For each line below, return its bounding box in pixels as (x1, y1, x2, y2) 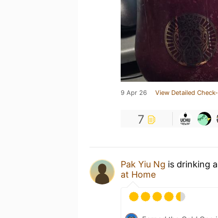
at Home (121, 169, 156, 180)
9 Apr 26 (121, 89, 147, 96)
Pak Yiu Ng (121, 159, 165, 169)
